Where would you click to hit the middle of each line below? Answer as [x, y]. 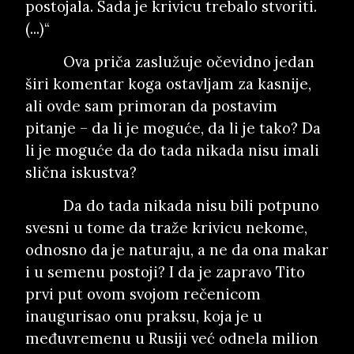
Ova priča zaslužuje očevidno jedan [189, 62]
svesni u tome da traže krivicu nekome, [166, 228]
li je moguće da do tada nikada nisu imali [172, 150]
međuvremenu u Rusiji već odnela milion [172, 338]
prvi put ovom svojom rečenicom [143, 294]
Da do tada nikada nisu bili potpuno [191, 205]
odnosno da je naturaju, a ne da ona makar [177, 250]
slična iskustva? [81, 172]
